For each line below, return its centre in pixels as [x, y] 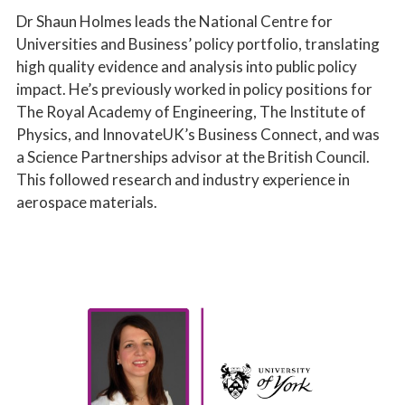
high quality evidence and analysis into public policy [187, 66]
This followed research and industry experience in [183, 179]
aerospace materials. [87, 202]
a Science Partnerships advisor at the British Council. [193, 156]
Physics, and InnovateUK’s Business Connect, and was [198, 134]
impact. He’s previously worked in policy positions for [194, 89]
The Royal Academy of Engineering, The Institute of [191, 111]
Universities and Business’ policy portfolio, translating [198, 43]
